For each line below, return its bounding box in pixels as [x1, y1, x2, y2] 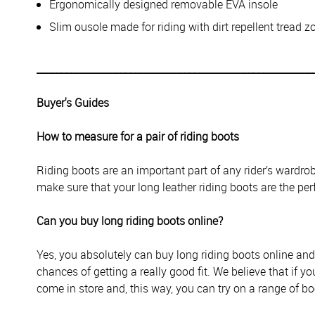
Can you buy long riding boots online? [37, 213, 223, 229]
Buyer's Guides [37, 95, 109, 110]
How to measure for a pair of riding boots [37, 129, 239, 144]
